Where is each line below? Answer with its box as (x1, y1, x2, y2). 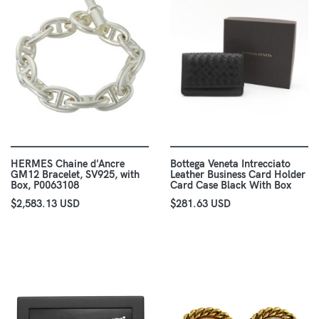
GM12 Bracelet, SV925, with (11, 168, 140, 182)
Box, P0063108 (11, 179, 79, 192)
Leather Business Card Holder (170, 168, 305, 182)
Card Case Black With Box (170, 179, 291, 192)
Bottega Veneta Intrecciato (170, 157, 291, 171)
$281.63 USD (170, 197, 231, 211)
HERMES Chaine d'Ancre (11, 157, 125, 171)
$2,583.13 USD (11, 197, 80, 211)
